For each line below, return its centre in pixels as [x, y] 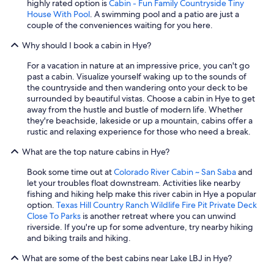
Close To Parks [54, 216]
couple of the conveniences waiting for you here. [120, 25]
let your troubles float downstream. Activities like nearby [134, 183]
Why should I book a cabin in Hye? [87, 45]
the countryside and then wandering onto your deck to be [137, 87]
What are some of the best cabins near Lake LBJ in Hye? [127, 258]
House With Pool [58, 14]
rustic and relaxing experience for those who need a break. [139, 131]
